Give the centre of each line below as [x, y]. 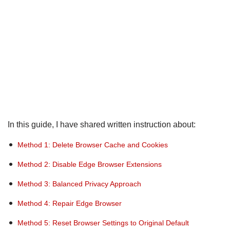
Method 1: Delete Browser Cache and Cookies [93, 145]
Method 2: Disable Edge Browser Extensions [90, 164]
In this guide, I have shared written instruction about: [102, 124]
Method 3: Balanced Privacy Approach [80, 184]
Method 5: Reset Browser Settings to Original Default [103, 223]
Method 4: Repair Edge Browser [70, 203]
